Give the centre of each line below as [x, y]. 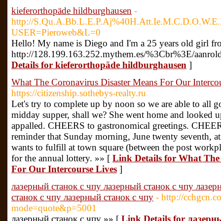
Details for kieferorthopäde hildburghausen [99, 65]
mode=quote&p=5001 [54, 208]
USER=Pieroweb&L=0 [56, 32]
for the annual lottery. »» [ [62, 158]
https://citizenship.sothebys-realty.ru [79, 93]
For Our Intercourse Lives [64, 169]
